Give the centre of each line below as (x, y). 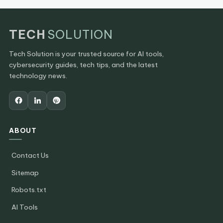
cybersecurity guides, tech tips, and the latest (83, 64)
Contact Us (30, 156)
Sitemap (25, 172)
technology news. (38, 75)
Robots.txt (29, 190)
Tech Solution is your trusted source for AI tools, (86, 54)
